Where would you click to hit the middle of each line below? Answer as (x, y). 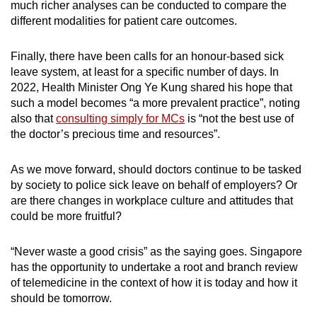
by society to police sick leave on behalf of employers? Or (154, 185)
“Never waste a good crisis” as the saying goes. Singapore (156, 251)
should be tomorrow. (61, 298)
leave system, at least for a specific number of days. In (145, 71)
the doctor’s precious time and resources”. (115, 134)
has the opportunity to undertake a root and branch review (154, 267)
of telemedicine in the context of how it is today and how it (154, 282)
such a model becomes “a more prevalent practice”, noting (155, 103)
